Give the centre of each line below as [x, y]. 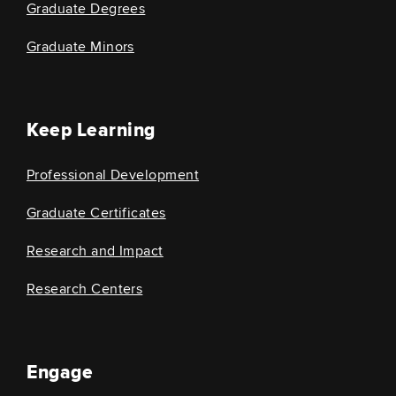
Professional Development [113, 175]
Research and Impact [95, 251]
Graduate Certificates [96, 213]
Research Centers [85, 289]
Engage [60, 373]
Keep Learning [91, 131]
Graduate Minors [80, 47]
